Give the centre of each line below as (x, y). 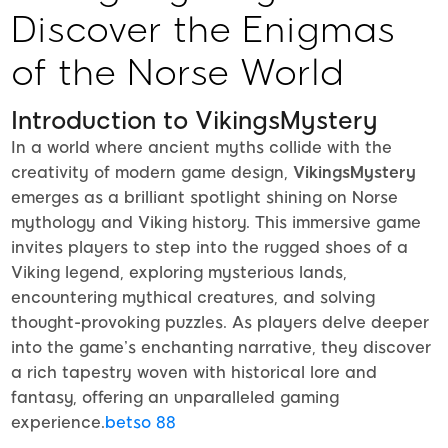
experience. (58, 423)
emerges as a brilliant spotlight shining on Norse (204, 198)
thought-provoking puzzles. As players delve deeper (220, 323)
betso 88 (140, 423)
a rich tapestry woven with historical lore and (194, 373)
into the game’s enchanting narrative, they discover (221, 348)
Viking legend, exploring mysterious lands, (179, 273)
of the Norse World (177, 72)
